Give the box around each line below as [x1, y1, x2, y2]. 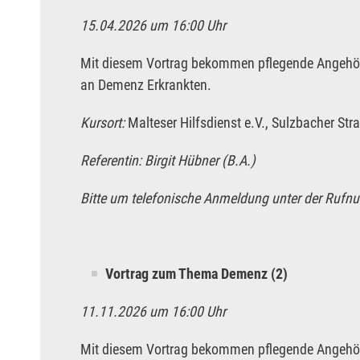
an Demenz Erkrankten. [80, 76, 211, 94]
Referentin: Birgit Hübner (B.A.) [80, 152, 256, 170]
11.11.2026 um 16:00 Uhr [80, 303, 226, 321]
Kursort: [80, 114, 128, 132]
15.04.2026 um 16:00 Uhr [80, 17, 226, 35]
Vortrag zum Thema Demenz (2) [105, 265, 288, 283]
